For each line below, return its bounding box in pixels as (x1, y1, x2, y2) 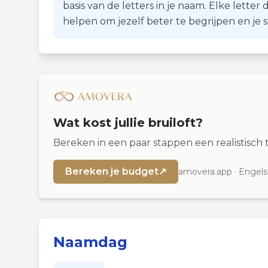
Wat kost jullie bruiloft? (53, 115, 203, 130)
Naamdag (53, 233, 127, 251)
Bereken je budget (65, 166, 159, 177)
